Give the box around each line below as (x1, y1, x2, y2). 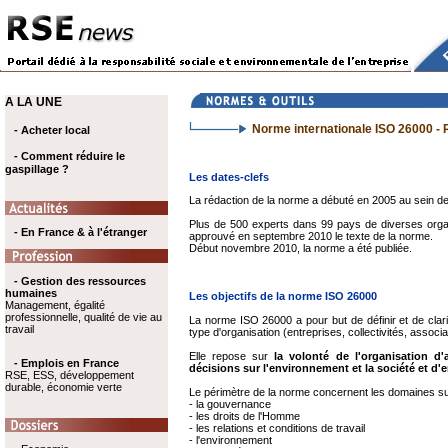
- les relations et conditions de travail (189, 422, 365, 434)
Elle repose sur (189, 350, 275, 362)
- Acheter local (13, 124, 90, 136)
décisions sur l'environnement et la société (189, 362, 415, 374)
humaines (4, 287, 57, 299)
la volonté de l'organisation (274, 350, 428, 362)
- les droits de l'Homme (189, 410, 300, 422)
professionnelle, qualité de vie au (4, 311, 162, 323)
